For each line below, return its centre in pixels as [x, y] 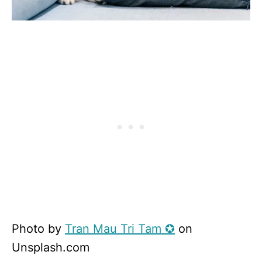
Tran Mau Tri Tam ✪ [120, 228]
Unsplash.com [51, 247]
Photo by [38, 228]
